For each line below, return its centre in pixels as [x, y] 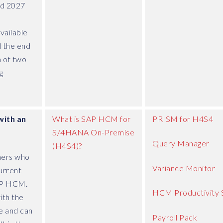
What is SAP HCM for [92, 118]
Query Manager [181, 143]
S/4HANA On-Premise [93, 132]
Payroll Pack [175, 217]
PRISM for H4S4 [183, 118]
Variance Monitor [184, 168]
